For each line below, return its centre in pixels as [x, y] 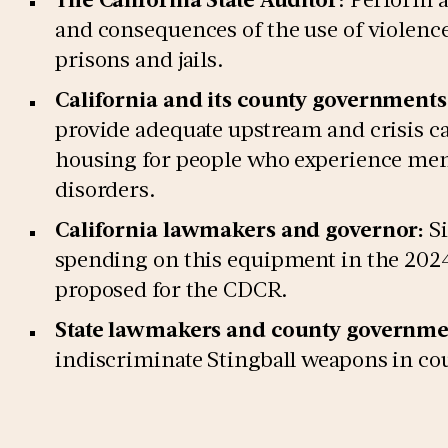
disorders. [108, 188]
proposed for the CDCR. [171, 288]
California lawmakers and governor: [240, 228]
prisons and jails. [142, 58]
